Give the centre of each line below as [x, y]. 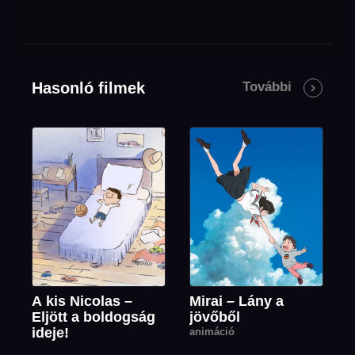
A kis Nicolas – [82, 302]
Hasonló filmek [89, 88]
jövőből [215, 317]
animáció [212, 332]
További [269, 86]
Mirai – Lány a [237, 302]
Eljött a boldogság [94, 317]
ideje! [51, 333]
